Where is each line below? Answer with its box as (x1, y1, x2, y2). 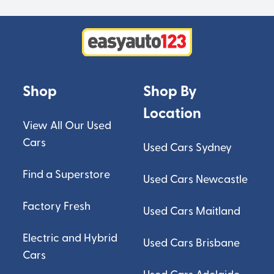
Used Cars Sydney (143, 141, 232, 155)
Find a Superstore (23, 168, 111, 182)
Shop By (143, 82, 197, 101)
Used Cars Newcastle (143, 172, 248, 187)
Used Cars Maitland (143, 204, 240, 218)
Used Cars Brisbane (143, 236, 240, 250)
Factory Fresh (23, 199, 91, 213)
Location (143, 104, 201, 123)
